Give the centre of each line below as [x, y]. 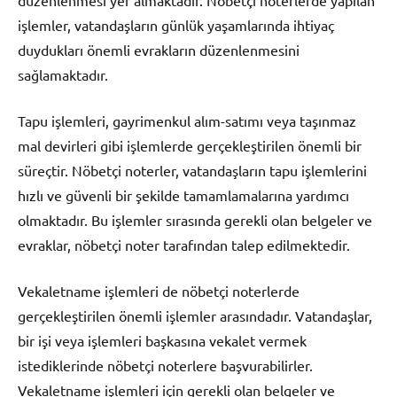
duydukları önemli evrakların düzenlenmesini [159, 50]
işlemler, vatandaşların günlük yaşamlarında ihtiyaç [176, 25]
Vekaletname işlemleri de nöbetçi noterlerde [159, 291]
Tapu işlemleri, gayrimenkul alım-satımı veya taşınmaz [187, 121]
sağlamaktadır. [63, 75]
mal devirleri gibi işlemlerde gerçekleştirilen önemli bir [190, 146]
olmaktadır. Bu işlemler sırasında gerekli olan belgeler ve [195, 220]
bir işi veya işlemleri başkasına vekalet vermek [162, 341]
